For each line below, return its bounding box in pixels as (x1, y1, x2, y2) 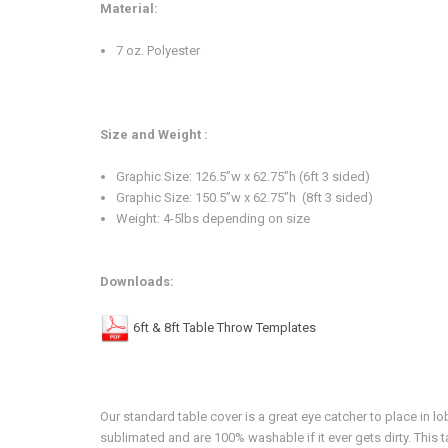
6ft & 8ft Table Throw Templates (133, 319, 316, 335)
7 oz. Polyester (116, 43, 204, 59)
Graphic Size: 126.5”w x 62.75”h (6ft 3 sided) (116, 169, 371, 185)
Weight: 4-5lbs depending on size (116, 211, 311, 227)
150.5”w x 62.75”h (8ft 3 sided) (195, 190, 374, 206)
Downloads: (100, 274, 174, 290)
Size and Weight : (100, 127, 211, 143)
